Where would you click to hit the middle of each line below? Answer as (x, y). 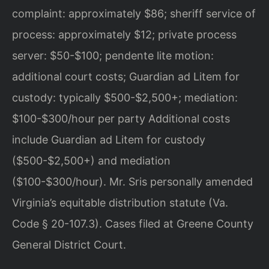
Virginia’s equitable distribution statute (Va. (120, 202)
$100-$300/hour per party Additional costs (121, 118)
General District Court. (69, 244)
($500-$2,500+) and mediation (91, 160)
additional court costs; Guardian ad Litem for (126, 76)
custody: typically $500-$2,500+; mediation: (125, 97)
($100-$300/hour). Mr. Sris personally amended (132, 181)
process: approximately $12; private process (124, 34)
